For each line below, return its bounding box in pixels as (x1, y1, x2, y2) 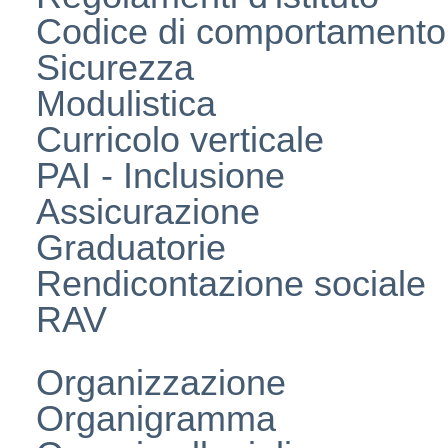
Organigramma (36, 397, 276, 439)
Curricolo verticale (36, 118, 324, 160)
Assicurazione (36, 190, 260, 232)
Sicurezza (36, 46, 194, 88)
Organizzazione (36, 361, 286, 403)
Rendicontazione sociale (36, 262, 426, 304)
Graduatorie (36, 226, 226, 268)
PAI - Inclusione (36, 154, 285, 196)
